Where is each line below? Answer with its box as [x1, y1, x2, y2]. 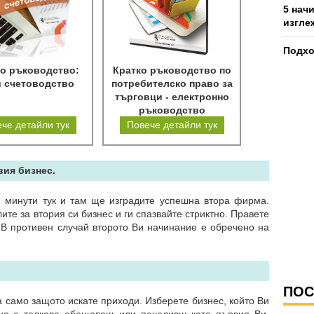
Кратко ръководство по [112, 64, 231, 76]
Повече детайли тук [126, 119, 217, 130]
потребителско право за [111, 78, 233, 89]
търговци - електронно [114, 91, 229, 102]
